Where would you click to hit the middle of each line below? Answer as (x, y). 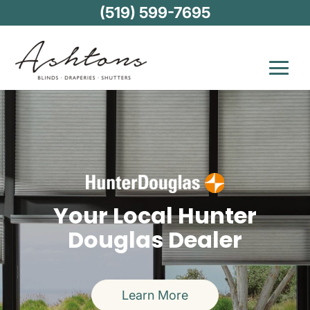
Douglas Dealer (155, 240)
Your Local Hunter (155, 216)
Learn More (155, 295)
